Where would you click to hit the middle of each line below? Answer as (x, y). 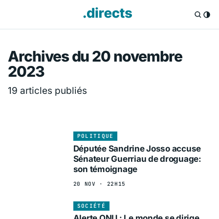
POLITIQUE (95, 136)
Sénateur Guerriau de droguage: (137, 159)
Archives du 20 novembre (95, 56)
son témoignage (105, 169)
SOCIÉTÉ (91, 206)
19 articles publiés (47, 90)
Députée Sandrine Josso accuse (137, 148)
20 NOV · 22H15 (99, 184)
